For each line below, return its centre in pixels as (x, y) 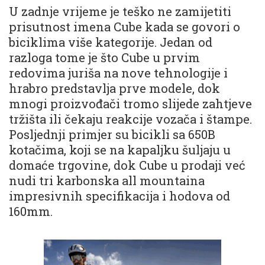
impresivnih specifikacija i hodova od (119, 196)
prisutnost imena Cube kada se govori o (125, 27)
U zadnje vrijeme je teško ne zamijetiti (120, 12)
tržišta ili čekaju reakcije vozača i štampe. (130, 119)
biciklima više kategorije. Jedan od (111, 42)
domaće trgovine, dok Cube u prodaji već (127, 165)
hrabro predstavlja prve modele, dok (114, 88)
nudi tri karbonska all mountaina (107, 181)
